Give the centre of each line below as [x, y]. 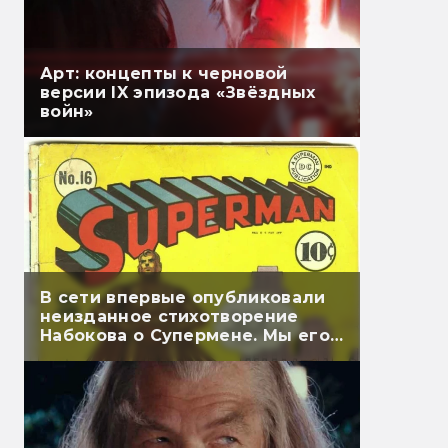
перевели [85, 355]
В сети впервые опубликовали [183, 298]
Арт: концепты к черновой [164, 74]
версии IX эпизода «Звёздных [178, 93]
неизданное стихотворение [169, 317]
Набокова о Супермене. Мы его [185, 336]
